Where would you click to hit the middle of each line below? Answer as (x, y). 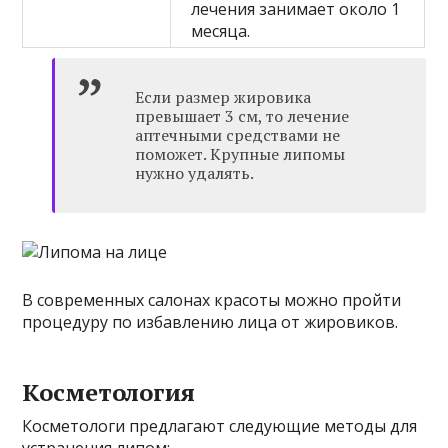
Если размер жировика (223, 97)
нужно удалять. (195, 173)
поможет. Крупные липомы (240, 154)
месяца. (221, 31)
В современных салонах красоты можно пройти (212, 300)
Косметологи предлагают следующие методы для (220, 426)
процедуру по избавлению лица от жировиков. (210, 322)
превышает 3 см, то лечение (242, 116)
